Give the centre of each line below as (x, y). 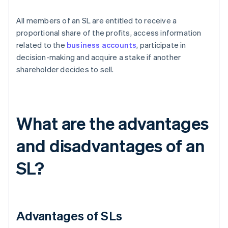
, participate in (161, 45)
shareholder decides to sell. (65, 69)
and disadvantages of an (110, 146)
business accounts (102, 45)
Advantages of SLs (69, 216)
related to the (41, 45)
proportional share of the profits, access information (109, 33)
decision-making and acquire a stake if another (99, 57)
